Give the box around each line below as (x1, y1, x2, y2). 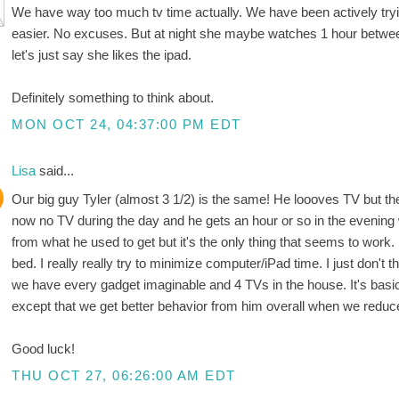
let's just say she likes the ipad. (12, 46, 192, 62)
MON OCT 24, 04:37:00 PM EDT (12, 117, 241, 133)
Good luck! (12, 340, 76, 356)
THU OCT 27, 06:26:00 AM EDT (12, 368, 236, 384)
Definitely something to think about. (12, 89, 215, 105)
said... (39, 163, 75, 179)
